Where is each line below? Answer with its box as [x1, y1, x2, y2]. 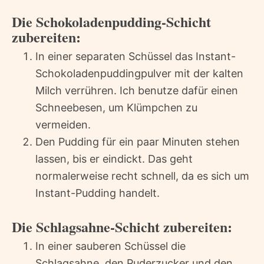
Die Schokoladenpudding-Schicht [12, 11, 211, 32]
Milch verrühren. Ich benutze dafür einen [35, 84, 238, 97]
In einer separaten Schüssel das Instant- [35, 49, 236, 62]
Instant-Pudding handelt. [35, 186, 160, 199]
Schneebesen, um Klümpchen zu [35, 101, 197, 114]
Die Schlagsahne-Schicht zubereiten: [12, 216, 232, 237]
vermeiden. [35, 118, 91, 131]
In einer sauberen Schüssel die [35, 239, 186, 252]
